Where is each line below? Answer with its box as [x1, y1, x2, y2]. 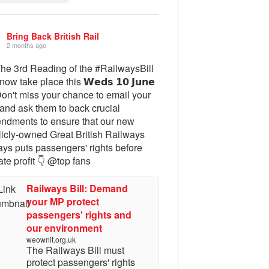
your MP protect [26, 195, 99, 208]
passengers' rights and [26, 208, 131, 222]
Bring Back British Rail [7, 29, 100, 42]
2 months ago [7, 40, 47, 50]
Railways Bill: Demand [26, 181, 128, 195]
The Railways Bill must [26, 243, 124, 257]
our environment [26, 221, 102, 235]
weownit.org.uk [26, 234, 76, 244]
